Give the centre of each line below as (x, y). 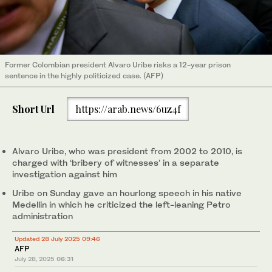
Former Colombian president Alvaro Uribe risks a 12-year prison (118, 65)
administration (42, 216)
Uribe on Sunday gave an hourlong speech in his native (127, 193)
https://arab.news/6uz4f (128, 109)
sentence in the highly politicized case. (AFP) (84, 76)
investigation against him (65, 174)
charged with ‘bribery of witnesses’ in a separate (116, 163)
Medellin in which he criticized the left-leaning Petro (121, 205)
